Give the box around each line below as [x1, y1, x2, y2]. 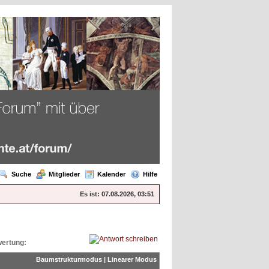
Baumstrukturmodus [36, 256, 102, 263]
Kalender [97, 171, 125, 178]
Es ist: [80, 190, 100, 198]
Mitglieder [49, 171, 80, 178]
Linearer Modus [107, 256, 157, 263]
